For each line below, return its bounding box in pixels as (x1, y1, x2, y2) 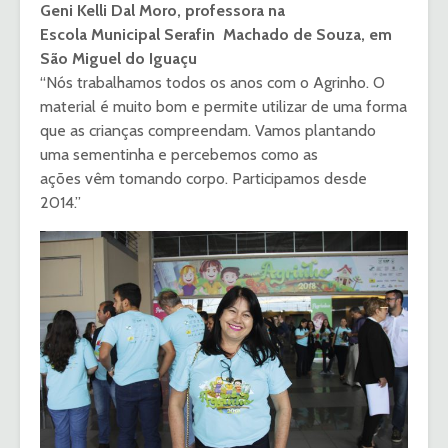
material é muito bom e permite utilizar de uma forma (40, 97, 407, 117)
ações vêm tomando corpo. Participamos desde (40, 169, 367, 189)
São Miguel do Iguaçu (40, 49, 197, 69)
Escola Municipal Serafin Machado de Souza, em (40, 25, 392, 45)
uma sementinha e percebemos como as (40, 145, 318, 165)
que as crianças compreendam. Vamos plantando (40, 121, 376, 141)
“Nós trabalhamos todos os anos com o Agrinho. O (40, 73, 385, 93)
